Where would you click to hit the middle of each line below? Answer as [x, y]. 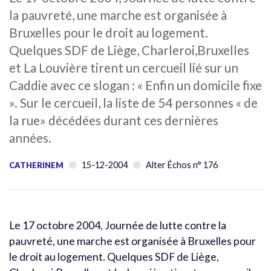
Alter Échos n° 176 [182, 165]
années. [30, 137]
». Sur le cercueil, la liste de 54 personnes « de [133, 102]
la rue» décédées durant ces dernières [114, 120]
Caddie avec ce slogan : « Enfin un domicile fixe [135, 85]
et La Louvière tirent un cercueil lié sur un [124, 67]
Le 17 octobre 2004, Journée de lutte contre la [118, 225]
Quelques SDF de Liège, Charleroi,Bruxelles [129, 50]
